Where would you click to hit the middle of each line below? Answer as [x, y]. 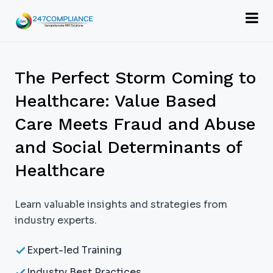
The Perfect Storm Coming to [135, 78]
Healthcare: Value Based [115, 101]
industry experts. [56, 220]
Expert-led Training [74, 250]
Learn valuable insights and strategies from [121, 204]
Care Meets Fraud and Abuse [135, 124]
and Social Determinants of [128, 147]
